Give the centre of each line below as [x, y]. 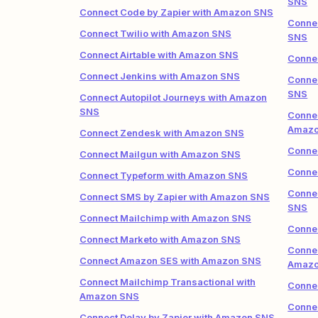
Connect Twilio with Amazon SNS [155, 33]
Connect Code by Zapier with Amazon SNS [176, 12]
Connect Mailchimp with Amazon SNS [165, 218]
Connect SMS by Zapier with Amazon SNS [175, 197]
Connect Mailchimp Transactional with [168, 282]
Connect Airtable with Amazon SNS [159, 55]
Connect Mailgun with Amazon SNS [160, 154]
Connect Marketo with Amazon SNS [160, 239]
